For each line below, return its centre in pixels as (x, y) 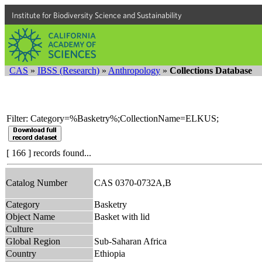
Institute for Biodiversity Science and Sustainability (97, 15)
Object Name (30, 216)
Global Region (33, 241)
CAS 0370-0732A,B (135, 182)
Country (21, 253)
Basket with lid (122, 216)
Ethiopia (110, 253)
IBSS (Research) (68, 70)
